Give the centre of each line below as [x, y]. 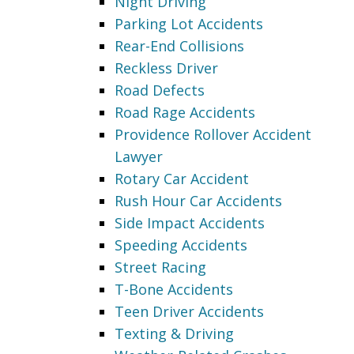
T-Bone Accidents [174, 289]
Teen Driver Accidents [189, 311]
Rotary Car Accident [182, 178]
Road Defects [160, 90]
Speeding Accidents [181, 245]
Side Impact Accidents [190, 222]
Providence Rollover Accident [213, 134]
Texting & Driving [174, 333]
